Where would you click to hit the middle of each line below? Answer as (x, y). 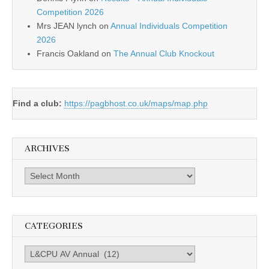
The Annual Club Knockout (164, 53)
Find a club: (37, 103)
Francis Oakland (68, 53)
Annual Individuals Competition (169, 26)
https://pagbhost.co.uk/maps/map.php (136, 103)
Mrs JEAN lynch (67, 26)
